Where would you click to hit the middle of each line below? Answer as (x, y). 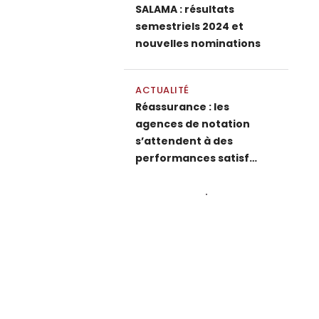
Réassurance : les (182, 107)
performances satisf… (196, 158)
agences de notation (193, 124)
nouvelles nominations (198, 43)
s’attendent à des (184, 141)
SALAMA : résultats (185, 9)
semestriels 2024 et (189, 26)
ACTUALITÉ (162, 90)
